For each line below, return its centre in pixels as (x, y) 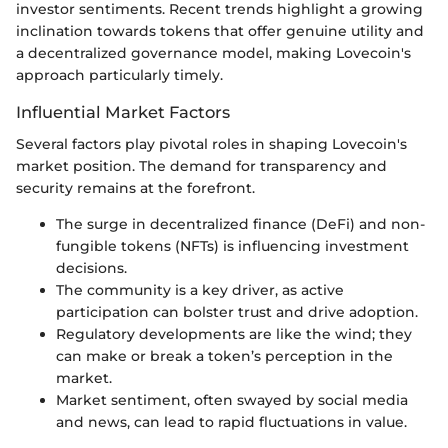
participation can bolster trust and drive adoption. (237, 312)
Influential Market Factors (123, 112)
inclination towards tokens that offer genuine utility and (220, 31)
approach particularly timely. (119, 75)
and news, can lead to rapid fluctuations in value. (231, 422)
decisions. (91, 268)
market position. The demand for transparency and (201, 166)
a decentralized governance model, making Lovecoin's (213, 53)
